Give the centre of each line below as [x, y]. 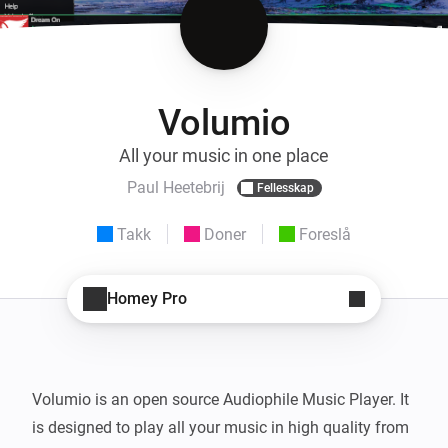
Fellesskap [285, 187]
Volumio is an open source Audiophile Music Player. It [220, 399]
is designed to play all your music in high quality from [220, 427]
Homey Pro [147, 299]
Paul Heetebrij [175, 188]
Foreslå [325, 234]
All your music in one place [224, 155]
